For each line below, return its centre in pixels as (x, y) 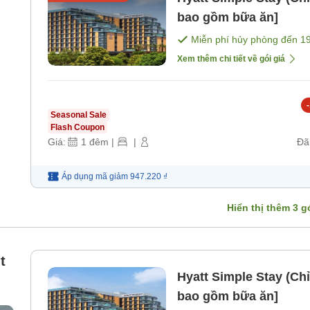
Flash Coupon (77, 128)
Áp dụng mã (84, 177)
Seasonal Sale (79, 115)
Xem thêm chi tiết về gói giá (231, 59)
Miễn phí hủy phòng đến (246, 40)
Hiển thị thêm (260, 208)
